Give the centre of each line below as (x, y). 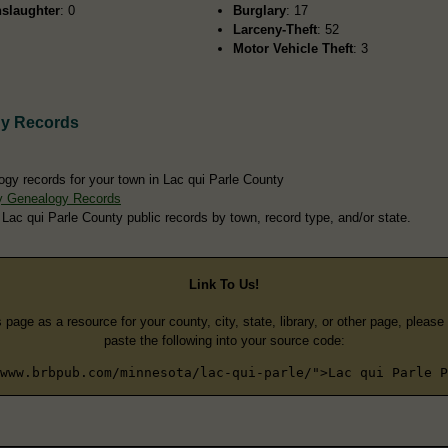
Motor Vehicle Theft (293, 48)
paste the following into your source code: (224, 340)
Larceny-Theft (275, 29)
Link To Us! (224, 285)
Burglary (260, 10)
